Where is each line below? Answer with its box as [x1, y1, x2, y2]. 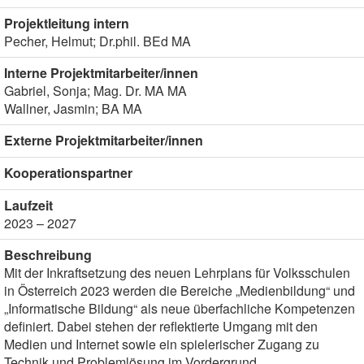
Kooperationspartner [4, 163, 132, 182]
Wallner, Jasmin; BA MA [4, 99, 142, 118]
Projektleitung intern [4, 14, 129, 32]
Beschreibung [4, 245, 92, 264]
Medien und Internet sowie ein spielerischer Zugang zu [4, 335, 319, 353]
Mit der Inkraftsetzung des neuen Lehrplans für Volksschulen [4, 263, 350, 282]
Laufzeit [4, 196, 53, 214]
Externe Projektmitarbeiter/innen [4, 131, 203, 149]
